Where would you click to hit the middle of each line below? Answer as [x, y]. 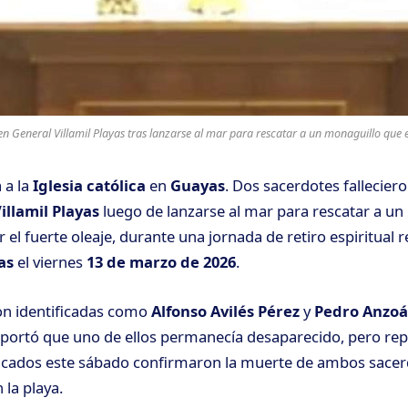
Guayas [198, 186]
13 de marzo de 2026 [161, 262]
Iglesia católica [89, 186]
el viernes [50, 262]
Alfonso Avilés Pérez [225, 311]
